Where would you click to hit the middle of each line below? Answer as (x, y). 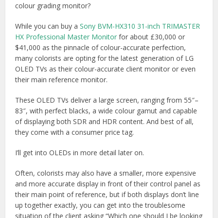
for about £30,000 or (151, 37)
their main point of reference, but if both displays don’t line (107, 195)
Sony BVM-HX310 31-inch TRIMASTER (140, 26)
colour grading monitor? (53, 6)
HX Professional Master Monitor (66, 37)
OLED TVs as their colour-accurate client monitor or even (106, 69)
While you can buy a (48, 26)
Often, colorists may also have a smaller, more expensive (106, 173)
